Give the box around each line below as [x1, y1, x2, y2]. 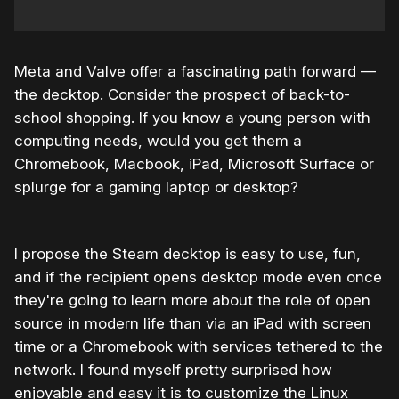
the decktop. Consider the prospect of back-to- [14, 85, 350, 103]
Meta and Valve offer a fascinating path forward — [14, 61, 376, 80]
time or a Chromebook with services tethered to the [14, 337, 383, 355]
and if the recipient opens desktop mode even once [14, 267, 382, 286]
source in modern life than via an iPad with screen [14, 313, 371, 332]
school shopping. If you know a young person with [14, 108, 370, 126]
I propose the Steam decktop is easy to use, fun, [14, 244, 361, 263]
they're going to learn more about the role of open [14, 290, 370, 309]
